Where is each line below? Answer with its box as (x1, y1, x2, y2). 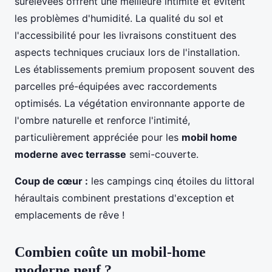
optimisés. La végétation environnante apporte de (15, 97, 245, 109)
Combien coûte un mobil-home (15, 243, 206, 260)
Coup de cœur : (15, 174, 88, 187)
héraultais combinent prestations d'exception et (15, 191, 234, 204)
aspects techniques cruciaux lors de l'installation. (15, 46, 240, 58)
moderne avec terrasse (15, 148, 126, 160)
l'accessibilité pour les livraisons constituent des (15, 29, 236, 41)
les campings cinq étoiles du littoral (88, 174, 254, 187)
